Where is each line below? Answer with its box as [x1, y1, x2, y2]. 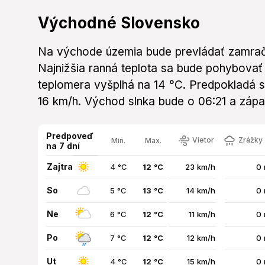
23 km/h [185, 162, 215, 172]
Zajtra [47, 161, 73, 172]
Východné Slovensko [38, 14, 200, 33]
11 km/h [189, 209, 215, 219]
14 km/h [186, 186, 215, 196]
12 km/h [187, 233, 215, 243]
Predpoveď [46, 131, 93, 141]
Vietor [190, 135, 214, 145]
